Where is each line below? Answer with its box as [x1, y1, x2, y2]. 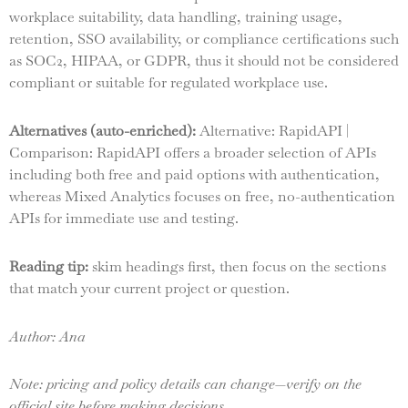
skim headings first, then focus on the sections [88, 256, 386, 276]
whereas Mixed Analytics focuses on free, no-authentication [9, 187, 395, 206]
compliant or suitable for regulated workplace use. [9, 73, 328, 93]
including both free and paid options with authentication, [9, 165, 380, 184]
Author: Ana [9, 326, 86, 346]
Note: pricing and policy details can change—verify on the [9, 374, 362, 394]
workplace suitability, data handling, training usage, [9, 7, 342, 27]
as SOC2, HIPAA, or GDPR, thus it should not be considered [9, 51, 399, 71]
